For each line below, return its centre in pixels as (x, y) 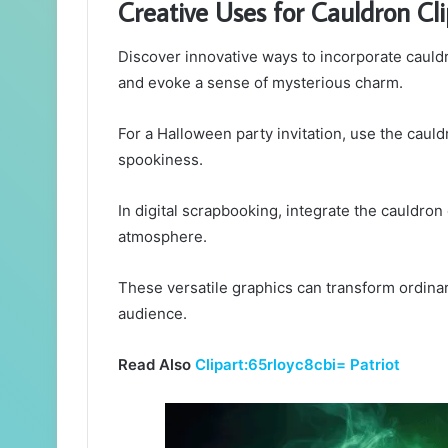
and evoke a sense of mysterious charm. (260, 82)
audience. (152, 313)
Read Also (156, 364)
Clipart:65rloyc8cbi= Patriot (297, 364)
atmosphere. (162, 236)
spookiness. (160, 159)
